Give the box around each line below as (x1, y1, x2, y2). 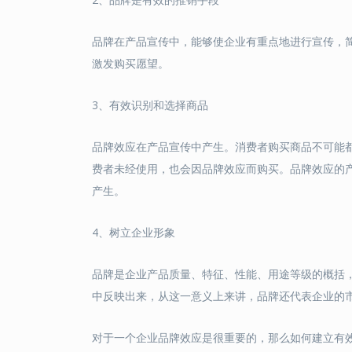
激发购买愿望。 (92, 56, 169, 71)
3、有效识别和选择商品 (92, 97, 208, 113)
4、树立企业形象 (92, 225, 175, 240)
